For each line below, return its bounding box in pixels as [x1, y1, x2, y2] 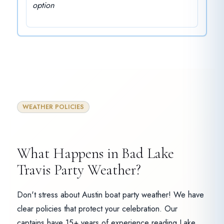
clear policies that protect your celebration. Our [16, 203, 177, 215]
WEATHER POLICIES [22, 102, 84, 112]
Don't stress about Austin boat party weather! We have [16, 189, 204, 201]
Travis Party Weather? [16, 161, 141, 179]
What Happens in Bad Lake [16, 144, 174, 162]
